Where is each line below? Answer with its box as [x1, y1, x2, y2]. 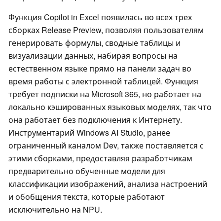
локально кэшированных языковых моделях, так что [8, 101, 212, 113]
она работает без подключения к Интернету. [8, 114, 182, 126]
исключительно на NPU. [8, 204, 102, 216]
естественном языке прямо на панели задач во [8, 63, 191, 74]
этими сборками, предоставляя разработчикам [8, 152, 192, 164]
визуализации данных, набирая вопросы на [8, 50, 178, 62]
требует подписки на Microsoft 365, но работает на [8, 88, 201, 100]
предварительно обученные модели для [8, 165, 165, 177]
